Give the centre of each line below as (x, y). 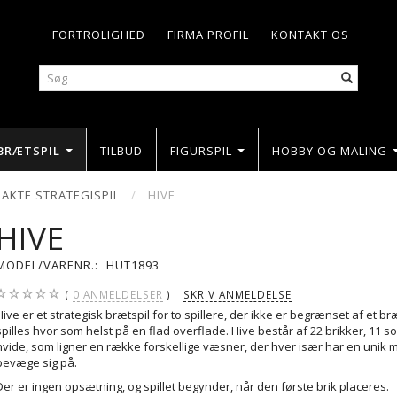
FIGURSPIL (201, 150)
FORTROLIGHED (99, 35)
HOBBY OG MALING (330, 150)
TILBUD (121, 150)
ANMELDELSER (122, 294)
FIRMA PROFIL (208, 35)
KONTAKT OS (310, 35)
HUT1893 (133, 265)
